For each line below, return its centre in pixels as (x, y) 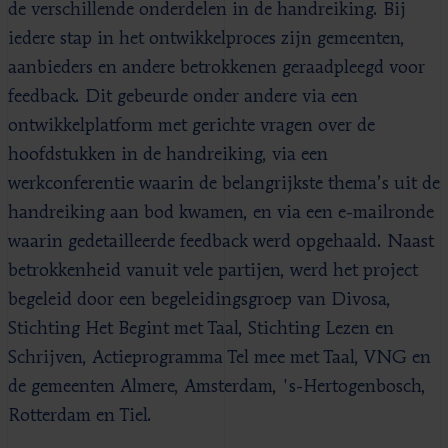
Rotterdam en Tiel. (80, 415)
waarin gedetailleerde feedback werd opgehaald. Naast (221, 241)
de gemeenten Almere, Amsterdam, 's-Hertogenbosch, (217, 386)
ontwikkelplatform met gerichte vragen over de (191, 125)
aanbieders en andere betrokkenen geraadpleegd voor (216, 67)
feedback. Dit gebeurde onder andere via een (183, 96)
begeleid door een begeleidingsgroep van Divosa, (199, 299)
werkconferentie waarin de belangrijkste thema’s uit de (224, 183)
